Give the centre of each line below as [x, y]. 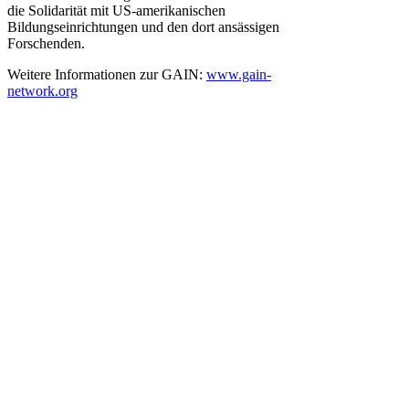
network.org [42, 90]
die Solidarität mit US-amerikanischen [116, 10]
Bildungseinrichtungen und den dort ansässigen [143, 26]
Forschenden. [46, 43]
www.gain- [239, 74]
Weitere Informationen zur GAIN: [107, 74]
